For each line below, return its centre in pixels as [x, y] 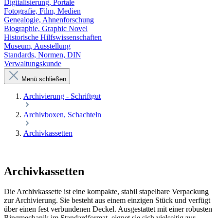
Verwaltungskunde [33, 63]
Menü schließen [44, 79]
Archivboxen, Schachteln [62, 114]
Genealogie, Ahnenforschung [49, 19]
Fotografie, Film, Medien [42, 11]
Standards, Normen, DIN [43, 54]
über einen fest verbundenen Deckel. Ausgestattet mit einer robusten [108, 209]
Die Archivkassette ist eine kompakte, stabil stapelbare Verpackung [106, 192]
